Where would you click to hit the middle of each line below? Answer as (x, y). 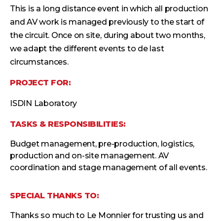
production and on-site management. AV (90, 155)
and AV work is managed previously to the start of (107, 22)
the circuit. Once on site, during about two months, (108, 35)
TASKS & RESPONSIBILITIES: (68, 124)
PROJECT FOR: (40, 82)
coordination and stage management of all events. (109, 167)
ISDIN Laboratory (44, 103)
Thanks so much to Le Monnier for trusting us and (107, 215)
